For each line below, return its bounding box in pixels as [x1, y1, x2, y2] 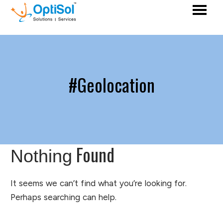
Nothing [10, 146, 72, 166]
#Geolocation [68, 71, 155, 98]
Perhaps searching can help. [10, 192, 116, 202]
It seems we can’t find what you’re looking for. [10, 178, 187, 188]
